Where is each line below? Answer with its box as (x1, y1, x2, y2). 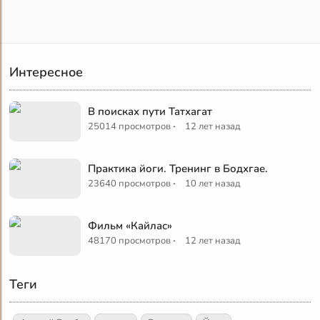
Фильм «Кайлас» (88, 218, 173, 233)
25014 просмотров (88, 119, 171, 133)
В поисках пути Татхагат (88, 104, 213, 119)
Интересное (9, 63, 84, 81)
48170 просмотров (88, 234, 171, 247)
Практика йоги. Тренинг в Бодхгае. (88, 161, 269, 176)
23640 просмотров (88, 176, 171, 190)
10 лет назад (185, 176, 241, 190)
